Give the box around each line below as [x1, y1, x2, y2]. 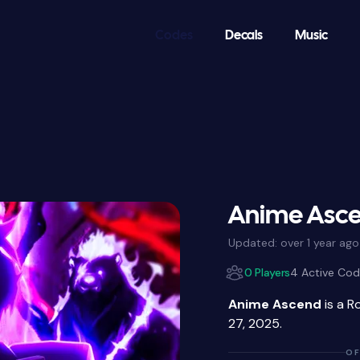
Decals [225, 29, 263, 42]
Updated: [228, 235, 280, 250]
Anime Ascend [228, 295, 321, 313]
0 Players [244, 264, 290, 280]
